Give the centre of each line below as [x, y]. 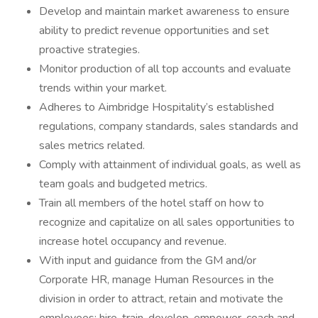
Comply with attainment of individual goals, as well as [170, 165]
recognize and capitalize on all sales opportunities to [167, 222]
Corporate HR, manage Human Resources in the [157, 280]
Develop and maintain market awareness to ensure [164, 11]
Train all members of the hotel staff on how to [152, 203]
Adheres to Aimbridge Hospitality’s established [157, 107]
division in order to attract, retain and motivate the [161, 299]
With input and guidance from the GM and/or [148, 261]
